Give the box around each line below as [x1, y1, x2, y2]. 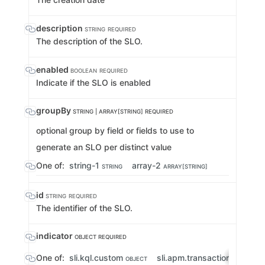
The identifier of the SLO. [36, 203, 132, 213]
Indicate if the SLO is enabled [36, 77, 151, 88]
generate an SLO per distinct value [36, 142, 172, 152]
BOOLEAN [70, 67, 97, 74]
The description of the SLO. [36, 36, 143, 46]
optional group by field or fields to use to [36, 125, 194, 135]
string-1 [69, 160, 102, 170]
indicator [36, 231, 75, 241]
